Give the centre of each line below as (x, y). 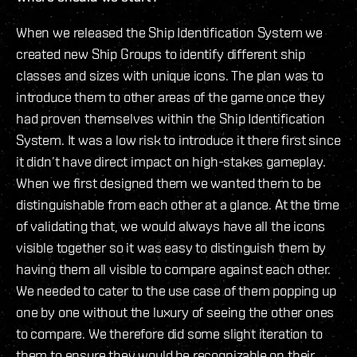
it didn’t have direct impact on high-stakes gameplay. (171, 161)
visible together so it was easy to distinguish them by (171, 247)
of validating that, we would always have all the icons (171, 226)
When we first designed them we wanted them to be (169, 182)
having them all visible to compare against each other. (174, 269)
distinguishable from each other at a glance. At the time (178, 204)
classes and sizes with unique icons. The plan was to (170, 75)
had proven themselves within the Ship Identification (171, 118)
